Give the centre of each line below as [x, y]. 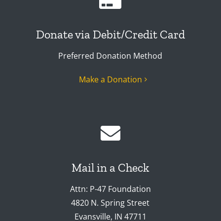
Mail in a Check [110, 168]
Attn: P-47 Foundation [110, 189]
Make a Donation [110, 80]
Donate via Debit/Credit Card [110, 35]
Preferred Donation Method [110, 56]
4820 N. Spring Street [110, 203]
